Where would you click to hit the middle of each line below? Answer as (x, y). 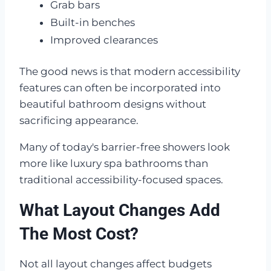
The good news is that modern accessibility (130, 72)
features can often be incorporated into (120, 88)
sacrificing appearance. (79, 121)
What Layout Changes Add (120, 211)
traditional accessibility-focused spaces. (121, 180)
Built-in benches (93, 23)
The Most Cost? (79, 234)
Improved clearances (104, 40)
